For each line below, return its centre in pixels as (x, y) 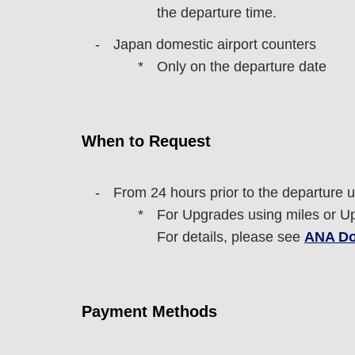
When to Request (146, 141)
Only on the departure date (240, 67)
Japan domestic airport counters (213, 44)
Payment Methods (149, 311)
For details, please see (231, 237)
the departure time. (217, 13)
